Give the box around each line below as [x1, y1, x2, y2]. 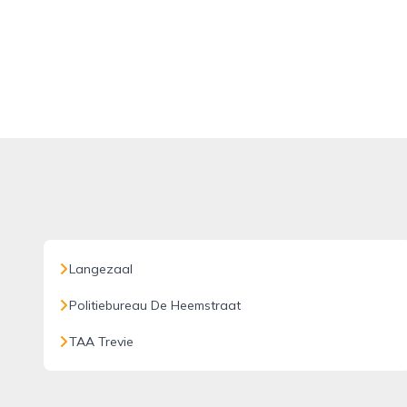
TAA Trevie [69, 333, 134, 350]
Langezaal [69, 261, 133, 277]
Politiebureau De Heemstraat [69, 297, 241, 313]
